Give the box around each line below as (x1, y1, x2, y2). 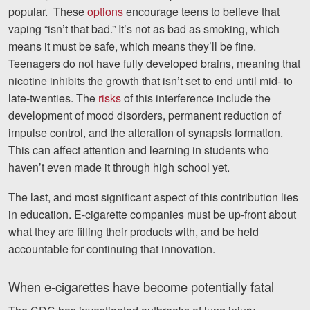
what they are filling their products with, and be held (8, 223, 259, 239)
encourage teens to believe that (123, 3, 280, 19)
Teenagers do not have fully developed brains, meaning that (8, 55, 300, 71)
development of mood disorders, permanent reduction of (8, 107, 281, 123)
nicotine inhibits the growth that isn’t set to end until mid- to (8, 72, 293, 89)
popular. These (8, 3, 87, 19)
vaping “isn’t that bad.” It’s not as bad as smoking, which (8, 20, 280, 37)
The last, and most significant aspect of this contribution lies (8, 188, 298, 205)
